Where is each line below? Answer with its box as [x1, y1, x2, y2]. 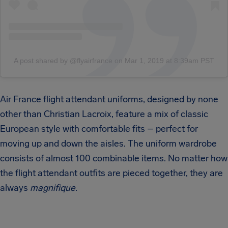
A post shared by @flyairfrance [14, 56, 112, 65]
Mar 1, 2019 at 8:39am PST [125, 56, 214, 65]
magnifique [30, 182, 75, 193]
